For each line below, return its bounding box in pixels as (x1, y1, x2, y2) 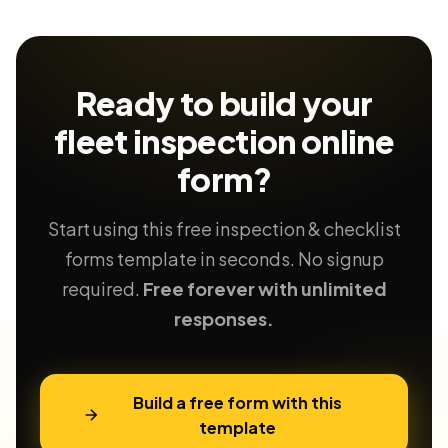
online (295, 121, 395, 161)
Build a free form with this (132, 392, 342, 413)
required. (61, 277, 143, 300)
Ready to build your (75, 83, 373, 123)
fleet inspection (53, 121, 296, 161)
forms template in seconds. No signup (64, 247, 384, 270)
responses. (174, 307, 274, 330)
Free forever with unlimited (142, 277, 387, 300)
